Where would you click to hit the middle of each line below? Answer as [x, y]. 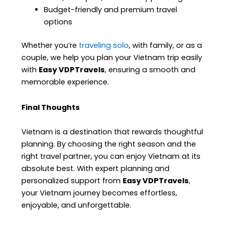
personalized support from [72, 180]
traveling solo [104, 46]
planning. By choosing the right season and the [109, 144]
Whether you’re [50, 46]
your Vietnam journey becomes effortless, [99, 193]
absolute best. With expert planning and [96, 168]
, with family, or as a [166, 46]
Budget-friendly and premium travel [111, 10]
